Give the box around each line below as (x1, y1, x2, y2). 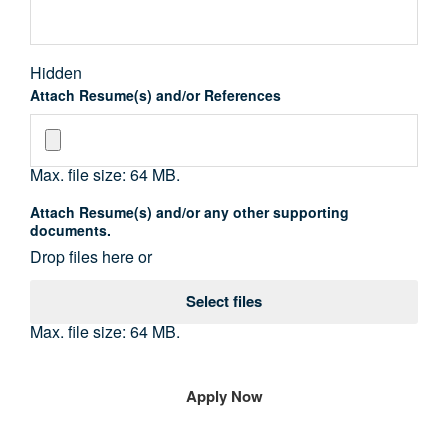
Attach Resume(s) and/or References (30, 85, 281, 105)
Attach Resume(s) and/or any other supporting (30, 202, 349, 222)
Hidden (30, 61, 82, 84)
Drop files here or (30, 245, 152, 268)
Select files (186, 290, 262, 312)
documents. (30, 220, 111, 240)
